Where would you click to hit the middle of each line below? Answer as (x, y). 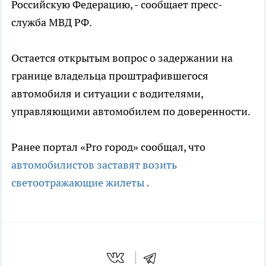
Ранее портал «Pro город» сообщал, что (108, 147)
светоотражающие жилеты (79, 183)
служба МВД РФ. (52, 23)
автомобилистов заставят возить (94, 165)
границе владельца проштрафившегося (110, 76)
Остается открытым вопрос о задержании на (122, 58)
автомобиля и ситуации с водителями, (107, 94)
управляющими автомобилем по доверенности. (131, 112)
